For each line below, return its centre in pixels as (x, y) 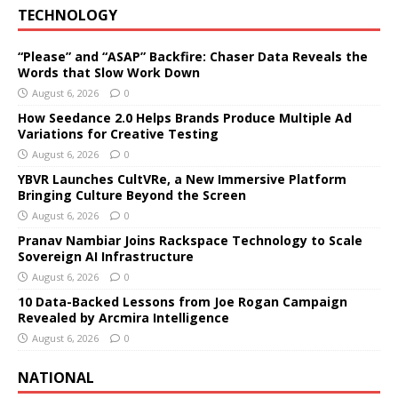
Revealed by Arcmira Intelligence (123, 317)
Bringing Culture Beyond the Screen (132, 195)
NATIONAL (56, 377)
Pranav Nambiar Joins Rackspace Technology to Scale (190, 240)
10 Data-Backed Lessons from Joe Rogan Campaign (183, 301)
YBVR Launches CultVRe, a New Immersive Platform (182, 179)
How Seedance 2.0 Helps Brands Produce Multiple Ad (185, 117)
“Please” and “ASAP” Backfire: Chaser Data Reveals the (193, 56)
